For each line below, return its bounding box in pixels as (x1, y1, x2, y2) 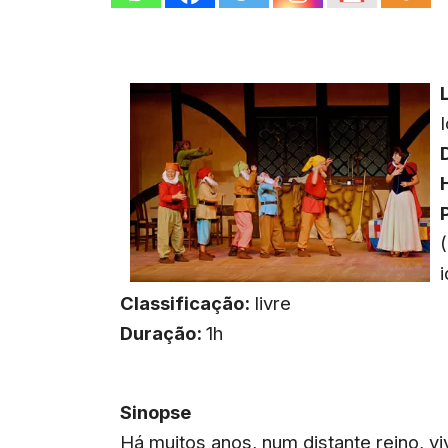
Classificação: (120, 291, 251, 314)
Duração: (120, 321, 207, 344)
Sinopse (120, 401, 192, 424)
